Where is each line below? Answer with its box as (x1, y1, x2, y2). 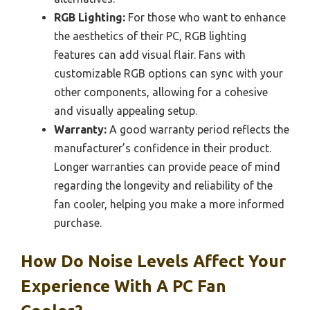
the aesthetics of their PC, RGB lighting (54, 30, 246, 43)
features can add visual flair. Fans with (54, 48, 246, 62)
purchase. (54, 217, 102, 230)
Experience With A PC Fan (21, 277, 226, 296)
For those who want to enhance (125, 11, 286, 24)
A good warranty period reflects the (107, 123, 289, 136)
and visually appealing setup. (54, 104, 197, 118)
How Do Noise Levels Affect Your (21, 252, 286, 271)
